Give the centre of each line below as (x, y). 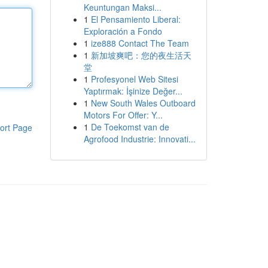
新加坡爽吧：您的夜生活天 (141, 55)
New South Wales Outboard (143, 103)
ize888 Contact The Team (140, 43)
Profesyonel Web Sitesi (134, 79)
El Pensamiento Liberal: (135, 19)
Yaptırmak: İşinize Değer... (133, 91)
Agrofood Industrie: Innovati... (139, 139)
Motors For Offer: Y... (123, 115)
